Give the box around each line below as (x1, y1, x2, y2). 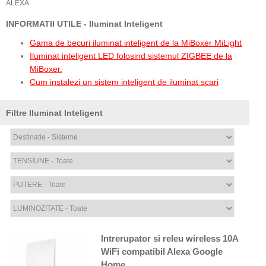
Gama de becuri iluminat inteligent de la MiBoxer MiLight (30, 38, 242, 48)
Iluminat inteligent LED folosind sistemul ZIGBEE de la (30, 51, 232, 61)
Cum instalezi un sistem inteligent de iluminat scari (30, 77, 218, 87)
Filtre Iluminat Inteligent (6, 108, 103, 118)
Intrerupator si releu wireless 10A (101, 233, 238, 244)
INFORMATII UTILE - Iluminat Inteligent (6, 19, 163, 29)
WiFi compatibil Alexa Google (101, 246, 223, 257)
